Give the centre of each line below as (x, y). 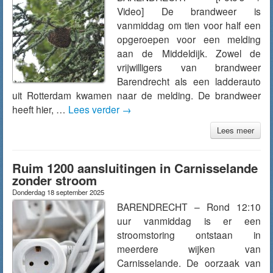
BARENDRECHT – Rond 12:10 (189, 207)
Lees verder (95, 109)
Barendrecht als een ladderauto (189, 81)
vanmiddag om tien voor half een (189, 25)
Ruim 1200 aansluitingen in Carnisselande (135, 168)
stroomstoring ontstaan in (189, 235)
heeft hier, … (40, 109)
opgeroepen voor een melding (189, 39)
